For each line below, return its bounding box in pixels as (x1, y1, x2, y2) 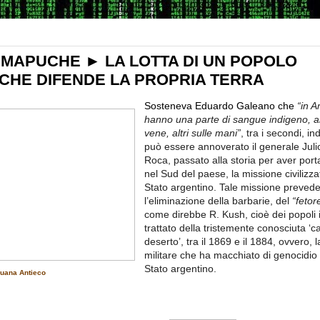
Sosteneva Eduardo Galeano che (144, 100, 294, 111)
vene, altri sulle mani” (144, 127, 241, 139)
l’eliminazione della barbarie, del (144, 195, 289, 206)
